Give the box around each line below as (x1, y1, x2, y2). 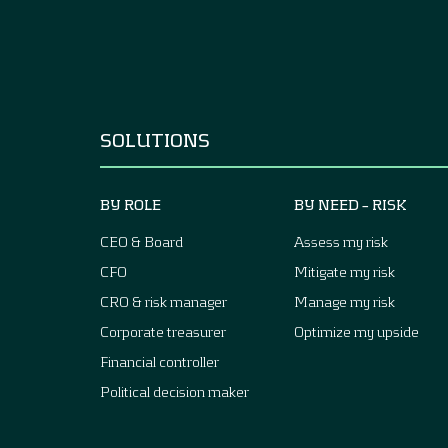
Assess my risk (294, 232, 388, 250)
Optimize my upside (294, 322, 419, 340)
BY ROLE (100, 195, 161, 213)
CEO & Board (100, 232, 183, 250)
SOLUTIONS (100, 128, 210, 151)
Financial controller (100, 352, 219, 370)
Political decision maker (100, 382, 249, 400)
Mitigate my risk (294, 262, 395, 280)
